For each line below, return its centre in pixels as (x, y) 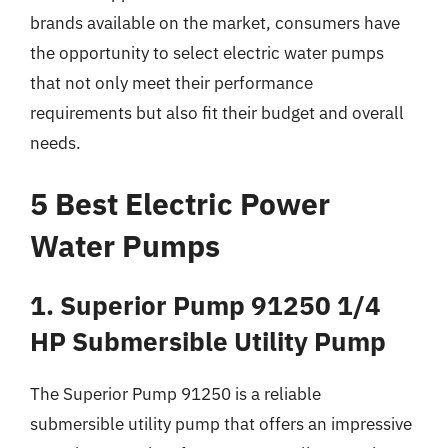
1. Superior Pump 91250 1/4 (205, 305)
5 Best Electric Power (180, 203)
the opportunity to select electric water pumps (207, 52)
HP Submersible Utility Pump (208, 341)
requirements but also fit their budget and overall (217, 112)
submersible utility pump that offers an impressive (221, 424)
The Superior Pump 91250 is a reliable (175, 394)
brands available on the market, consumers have (215, 22)
